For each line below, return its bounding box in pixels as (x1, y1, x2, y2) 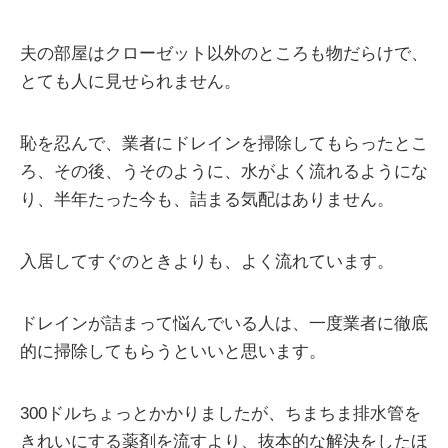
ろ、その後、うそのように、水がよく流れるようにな (20, 161, 428, 181)
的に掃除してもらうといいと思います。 (20, 341, 326, 361)
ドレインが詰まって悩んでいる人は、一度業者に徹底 (20, 313, 428, 333)
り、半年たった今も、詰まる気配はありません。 (20, 189, 394, 209)
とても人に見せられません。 (20, 71, 241, 91)
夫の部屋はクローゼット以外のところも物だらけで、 (20, 43, 428, 63)
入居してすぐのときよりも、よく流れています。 (20, 251, 394, 271)
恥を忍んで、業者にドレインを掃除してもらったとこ (20, 133, 428, 153)
